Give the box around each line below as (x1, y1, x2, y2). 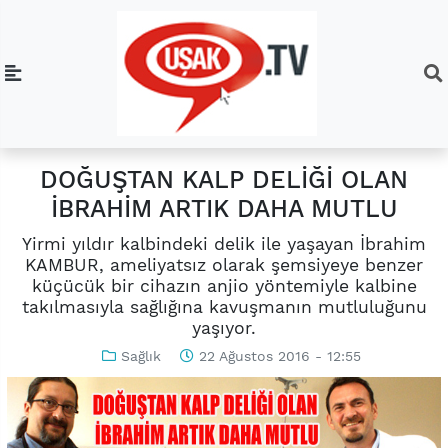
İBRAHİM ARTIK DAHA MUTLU (50, 194, 398, 224)
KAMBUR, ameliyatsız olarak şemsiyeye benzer (25, 254, 423, 275)
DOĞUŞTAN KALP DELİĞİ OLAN (40, 165, 408, 195)
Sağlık (120, 347, 161, 364)
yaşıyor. (192, 317, 256, 338)
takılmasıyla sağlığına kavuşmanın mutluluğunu (21, 296, 427, 317)
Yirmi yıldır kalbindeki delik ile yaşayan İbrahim (22, 233, 426, 254)
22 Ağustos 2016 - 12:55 (193, 347, 361, 364)
